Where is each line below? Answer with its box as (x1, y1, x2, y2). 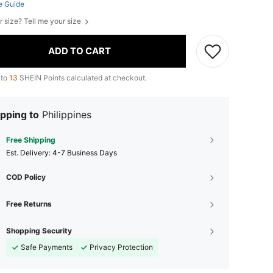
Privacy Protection (90, 242, 153, 252)
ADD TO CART (48, 45, 111, 57)
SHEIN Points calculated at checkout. (18, 73, 147, 82)
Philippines (42, 108, 91, 121)
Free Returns (6, 199, 52, 208)
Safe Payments (21, 242, 73, 252)
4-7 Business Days (52, 147, 117, 157)
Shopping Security (6, 225, 72, 235)
